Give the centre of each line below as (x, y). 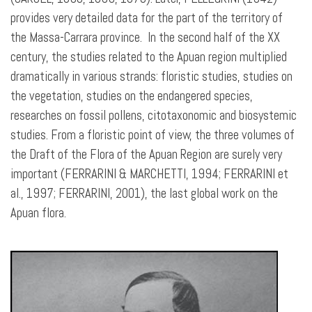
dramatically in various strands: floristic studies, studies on (151, 77)
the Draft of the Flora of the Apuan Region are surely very (146, 155)
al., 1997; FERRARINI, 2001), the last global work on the (144, 194)
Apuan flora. (38, 213)
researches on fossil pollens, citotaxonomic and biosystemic (154, 116)
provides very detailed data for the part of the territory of (147, 18)
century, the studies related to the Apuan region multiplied (149, 57)
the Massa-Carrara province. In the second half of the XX (145, 38)
